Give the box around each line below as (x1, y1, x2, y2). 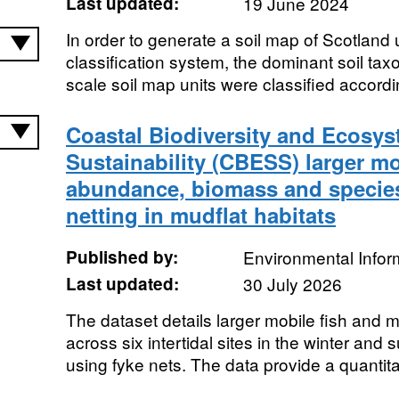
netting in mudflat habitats (65, 199, 336, 230)
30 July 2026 (242, 272, 342, 296)
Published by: (65, 245, 178, 269)
